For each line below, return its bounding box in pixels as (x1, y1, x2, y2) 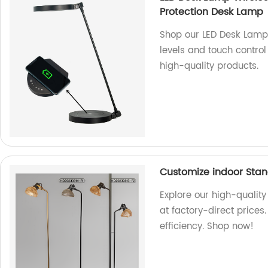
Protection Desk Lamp (160, 4, 264, 20)
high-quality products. (160, 59, 259, 74)
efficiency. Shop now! (160, 219, 254, 234)
